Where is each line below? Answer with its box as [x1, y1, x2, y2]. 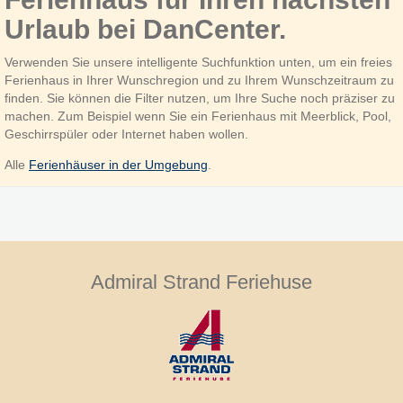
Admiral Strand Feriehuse [91, 271, 312, 293]
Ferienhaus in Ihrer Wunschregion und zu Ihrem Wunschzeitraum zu [4, 73, 394, 87]
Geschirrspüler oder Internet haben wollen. [4, 127, 248, 141]
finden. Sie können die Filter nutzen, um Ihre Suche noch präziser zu [4, 91, 395, 105]
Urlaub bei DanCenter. [4, 14, 286, 44]
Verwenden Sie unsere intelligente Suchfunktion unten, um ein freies [4, 55, 392, 69]
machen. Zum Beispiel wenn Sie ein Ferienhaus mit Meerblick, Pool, [4, 109, 391, 123]
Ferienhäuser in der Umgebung [29, 157, 208, 172]
